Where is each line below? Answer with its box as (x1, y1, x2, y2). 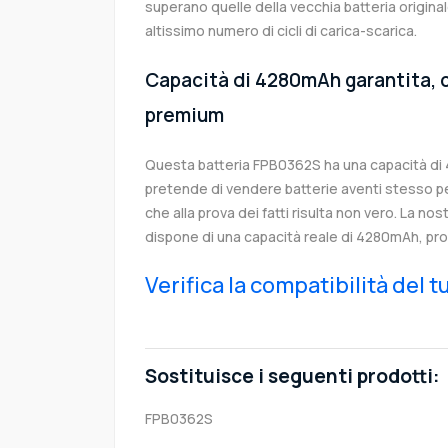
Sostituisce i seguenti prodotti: (145, 363, 439, 390)
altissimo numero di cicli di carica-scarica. (145, 21, 417, 41)
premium (145, 102, 224, 129)
